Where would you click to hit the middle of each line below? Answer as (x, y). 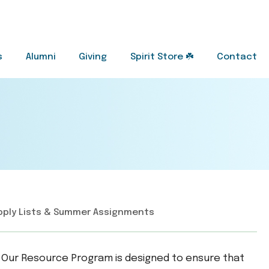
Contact (237, 57)
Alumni (41, 57)
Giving (93, 57)
